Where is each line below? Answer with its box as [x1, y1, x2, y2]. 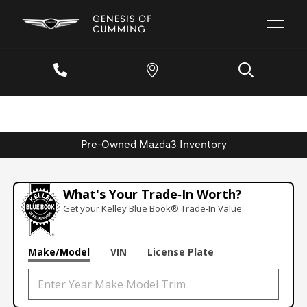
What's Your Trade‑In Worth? [63, 186, 243, 203]
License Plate [147, 245, 214, 259]
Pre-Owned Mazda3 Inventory [80, 139, 227, 151]
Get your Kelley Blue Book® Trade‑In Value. [63, 202, 245, 215]
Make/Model [28, 245, 90, 259]
